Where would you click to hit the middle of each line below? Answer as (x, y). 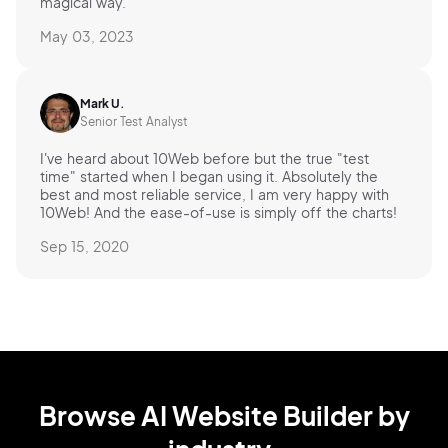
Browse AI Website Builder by (224, 416)
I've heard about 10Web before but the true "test (204, 158)
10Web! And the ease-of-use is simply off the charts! (218, 212)
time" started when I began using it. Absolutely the (209, 176)
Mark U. (102, 104)
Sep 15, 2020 (84, 246)
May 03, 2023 (87, 36)
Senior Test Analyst (134, 122)
